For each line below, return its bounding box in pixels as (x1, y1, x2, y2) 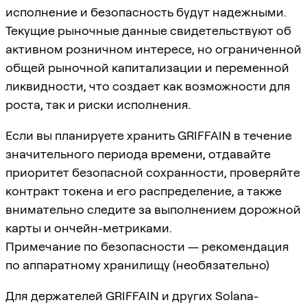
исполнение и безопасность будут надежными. (5, 4, 286, 19)
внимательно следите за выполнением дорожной (5, 201, 301, 217)
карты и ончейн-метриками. (5, 220, 172, 235)
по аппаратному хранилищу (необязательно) (5, 257, 269, 272)
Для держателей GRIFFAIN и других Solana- (5, 288, 258, 303)
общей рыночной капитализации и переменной (5, 60, 289, 75)
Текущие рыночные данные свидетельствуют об (5, 23, 291, 38)
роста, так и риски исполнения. (5, 97, 191, 112)
